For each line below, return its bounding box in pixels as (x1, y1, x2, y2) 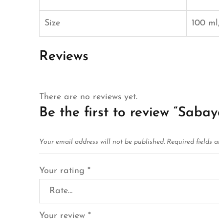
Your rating (39, 166, 88, 176)
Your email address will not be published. (39, 138, 165, 146)
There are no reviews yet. (39, 92, 137, 102)
